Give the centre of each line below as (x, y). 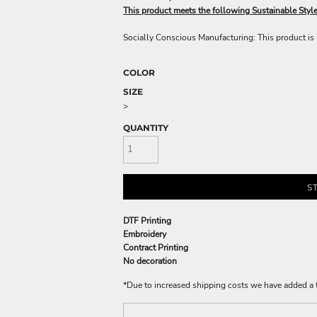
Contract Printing (156, 247)
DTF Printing (147, 220)
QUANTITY (146, 128)
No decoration (150, 261)
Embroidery (145, 234)
